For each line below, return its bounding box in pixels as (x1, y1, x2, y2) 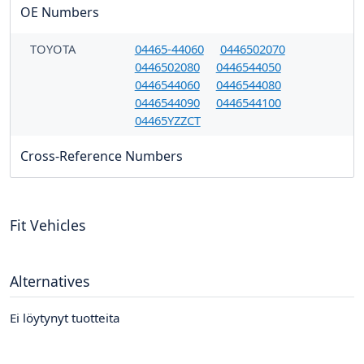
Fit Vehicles (10, 215, 85, 236)
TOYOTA (30, 41, 76, 58)
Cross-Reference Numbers (20, 147, 183, 166)
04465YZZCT (134, 112, 201, 129)
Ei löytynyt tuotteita (10, 310, 120, 327)
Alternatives (10, 271, 89, 292)
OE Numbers (20, 3, 99, 22)
